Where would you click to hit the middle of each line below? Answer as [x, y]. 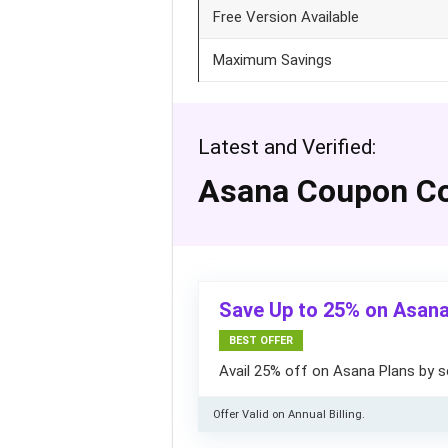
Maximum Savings [272, 60]
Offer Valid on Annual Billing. [289, 414]
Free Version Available [286, 17]
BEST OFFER [261, 340]
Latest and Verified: [287, 147]
